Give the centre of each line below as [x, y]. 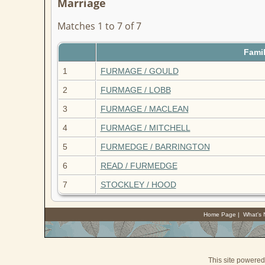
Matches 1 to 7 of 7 [99, 26]
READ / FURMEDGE [139, 166]
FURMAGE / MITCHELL [145, 128]
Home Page [219, 214]
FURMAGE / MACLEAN [144, 109]
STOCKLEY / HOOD [138, 185]
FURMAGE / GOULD [139, 71]
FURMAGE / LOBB [135, 90]
